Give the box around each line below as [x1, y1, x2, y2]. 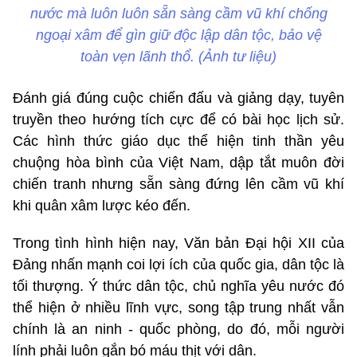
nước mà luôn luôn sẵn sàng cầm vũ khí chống [29, 5, 328, 22]
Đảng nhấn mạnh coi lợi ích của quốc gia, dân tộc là [13, 256, 344, 273]
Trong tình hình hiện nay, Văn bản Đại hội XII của [13, 234, 344, 251]
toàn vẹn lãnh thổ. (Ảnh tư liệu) [80, 48, 277, 65]
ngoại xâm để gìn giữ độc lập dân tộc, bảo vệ [35, 26, 322, 43]
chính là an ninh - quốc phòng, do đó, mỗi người [13, 320, 344, 337]
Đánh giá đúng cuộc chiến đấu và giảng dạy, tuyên [13, 89, 344, 106]
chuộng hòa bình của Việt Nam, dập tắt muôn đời [13, 154, 344, 171]
